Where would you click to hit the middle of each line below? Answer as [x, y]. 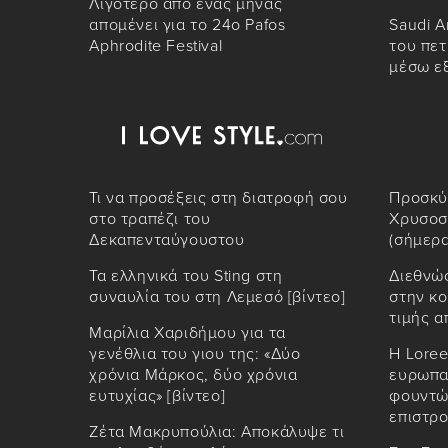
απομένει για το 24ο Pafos [187, 25]
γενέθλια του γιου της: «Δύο [195, 354]
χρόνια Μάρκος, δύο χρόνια [193, 375]
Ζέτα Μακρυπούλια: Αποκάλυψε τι [217, 432]
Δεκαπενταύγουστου [167, 240]
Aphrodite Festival [156, 46]
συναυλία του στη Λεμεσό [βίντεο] [217, 297]
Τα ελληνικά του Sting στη [186, 276]
